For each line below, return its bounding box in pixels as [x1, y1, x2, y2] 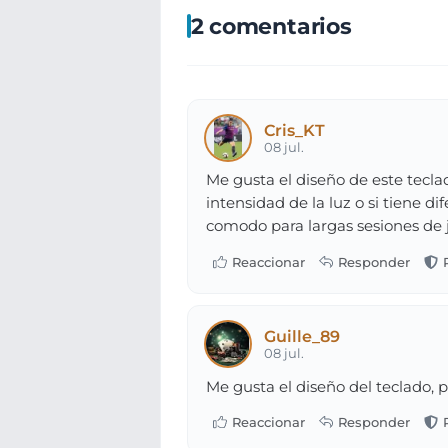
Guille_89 [264, 327, 341, 347]
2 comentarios [190, 11, 352, 40]
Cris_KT [264, 121, 326, 141]
